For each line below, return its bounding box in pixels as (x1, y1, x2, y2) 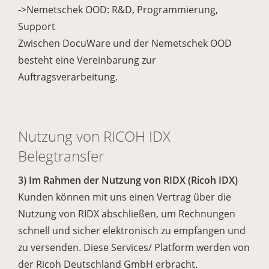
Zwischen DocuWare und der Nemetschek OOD (18, 37, 232, 50)
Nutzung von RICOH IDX (18, 126, 171, 146)
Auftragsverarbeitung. (18, 70, 118, 83)
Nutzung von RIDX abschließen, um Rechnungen (18, 207, 235, 220)
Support (18, 20, 55, 33)
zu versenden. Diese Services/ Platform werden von (18, 241, 250, 254)
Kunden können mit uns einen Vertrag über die (18, 190, 231, 204)
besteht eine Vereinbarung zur (18, 53, 156, 67)
